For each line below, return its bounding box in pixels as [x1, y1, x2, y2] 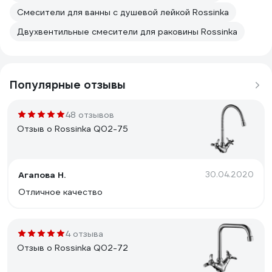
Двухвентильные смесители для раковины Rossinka [17, 26, 237, 37]
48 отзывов [66, 109, 114, 120]
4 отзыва [66, 228, 103, 239]
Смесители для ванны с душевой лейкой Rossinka [17, 7, 229, 18]
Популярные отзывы [10, 78, 126, 92]
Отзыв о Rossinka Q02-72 [17, 242, 128, 253]
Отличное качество [18, 186, 103, 197]
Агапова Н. [18, 169, 66, 180]
